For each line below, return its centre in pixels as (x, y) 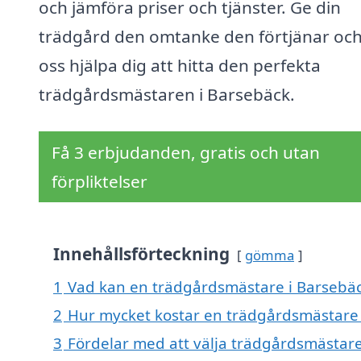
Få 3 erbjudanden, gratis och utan (186, 153)
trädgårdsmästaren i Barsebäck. (167, 95)
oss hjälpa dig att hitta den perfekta (180, 66)
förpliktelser (100, 182)
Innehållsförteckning (141, 254)
